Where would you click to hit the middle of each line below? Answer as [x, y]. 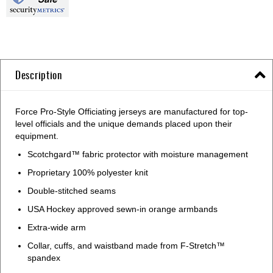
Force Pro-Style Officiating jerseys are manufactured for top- [132, 111]
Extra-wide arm [57, 227]
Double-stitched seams [72, 190]
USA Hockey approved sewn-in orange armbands [122, 209]
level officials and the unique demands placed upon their [124, 123]
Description [39, 74]
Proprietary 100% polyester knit [88, 172]
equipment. [37, 136]
